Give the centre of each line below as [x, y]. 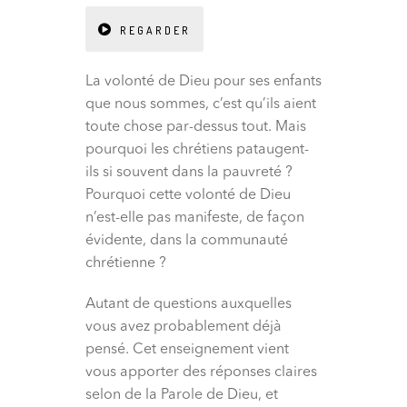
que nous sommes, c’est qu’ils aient [201, 105]
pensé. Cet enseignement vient [187, 350]
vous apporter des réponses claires [201, 373]
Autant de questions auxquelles [189, 305]
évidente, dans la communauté [187, 241]
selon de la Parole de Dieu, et [182, 396]
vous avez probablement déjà [184, 328]
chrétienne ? [126, 264]
